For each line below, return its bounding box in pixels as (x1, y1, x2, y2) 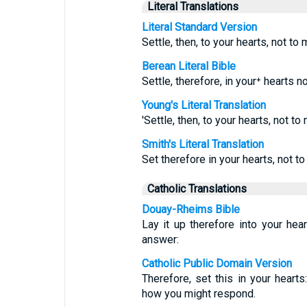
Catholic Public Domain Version (141, 257, 292, 270)
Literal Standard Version (141, 21, 257, 34)
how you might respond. (141, 287, 256, 300)
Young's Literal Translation (141, 99, 266, 112)
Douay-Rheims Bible (141, 203, 240, 216)
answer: (141, 233, 179, 246)
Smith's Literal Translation (141, 138, 264, 151)
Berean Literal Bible (141, 60, 236, 73)
